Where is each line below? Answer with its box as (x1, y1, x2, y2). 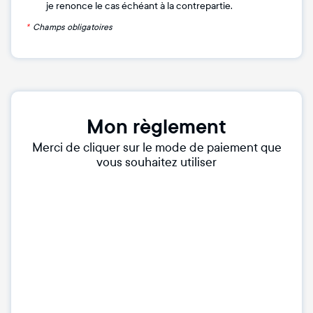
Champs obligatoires (33, 22, 112, 33)
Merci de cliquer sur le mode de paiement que (31, 140, 282, 156)
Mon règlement (87, 114, 226, 141)
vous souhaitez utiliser (96, 155, 217, 170)
